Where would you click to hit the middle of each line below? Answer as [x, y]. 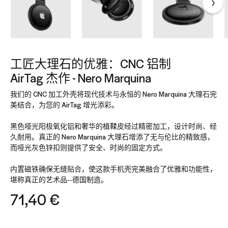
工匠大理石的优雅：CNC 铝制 [91, 63]
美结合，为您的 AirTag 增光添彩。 [64, 104]
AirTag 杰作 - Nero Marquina [81, 78]
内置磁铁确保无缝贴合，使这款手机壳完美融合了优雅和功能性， [113, 168]
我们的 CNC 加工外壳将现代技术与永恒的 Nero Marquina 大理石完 [113, 94]
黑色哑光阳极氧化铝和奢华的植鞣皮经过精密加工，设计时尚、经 [113, 126]
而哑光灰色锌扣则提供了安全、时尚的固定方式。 [89, 147]
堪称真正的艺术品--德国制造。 [59, 179]
